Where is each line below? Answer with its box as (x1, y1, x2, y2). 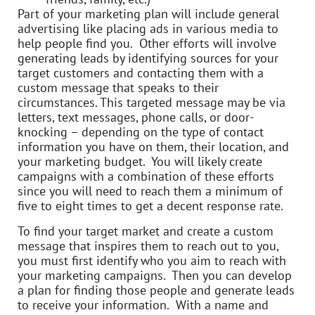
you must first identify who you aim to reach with (18, 252, 286, 269)
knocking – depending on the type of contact (18, 124, 264, 141)
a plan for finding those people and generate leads (18, 281, 295, 298)
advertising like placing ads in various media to (18, 20, 278, 37)
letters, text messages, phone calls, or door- (18, 109, 254, 126)
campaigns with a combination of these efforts (18, 168, 274, 185)
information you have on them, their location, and (18, 139, 289, 155)
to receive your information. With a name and (18, 296, 269, 313)
